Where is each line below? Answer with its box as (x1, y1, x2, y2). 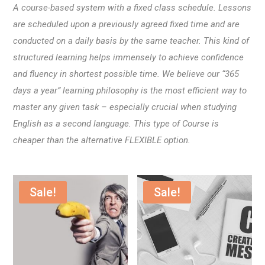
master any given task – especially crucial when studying (13, 102, 237, 112)
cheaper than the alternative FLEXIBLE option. (13, 135, 191, 146)
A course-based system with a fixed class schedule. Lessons (13, 2, 252, 13)
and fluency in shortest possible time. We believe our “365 (13, 69, 240, 79)
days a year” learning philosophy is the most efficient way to (13, 85, 247, 96)
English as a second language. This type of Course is (13, 118, 219, 129)
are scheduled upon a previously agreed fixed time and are (13, 19, 240, 30)
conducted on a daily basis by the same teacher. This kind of (13, 35, 250, 46)
